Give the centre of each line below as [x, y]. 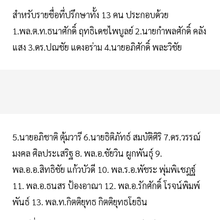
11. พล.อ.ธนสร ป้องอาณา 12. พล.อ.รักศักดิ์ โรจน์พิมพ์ [106, 186]
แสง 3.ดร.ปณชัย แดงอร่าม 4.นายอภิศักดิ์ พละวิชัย [97, 47]
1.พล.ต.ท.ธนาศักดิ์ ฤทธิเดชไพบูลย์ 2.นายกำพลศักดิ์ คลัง [109, 31]
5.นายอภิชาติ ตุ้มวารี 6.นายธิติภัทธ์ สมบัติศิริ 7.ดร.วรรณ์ [106, 137]
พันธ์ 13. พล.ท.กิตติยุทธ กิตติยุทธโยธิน [81, 202]
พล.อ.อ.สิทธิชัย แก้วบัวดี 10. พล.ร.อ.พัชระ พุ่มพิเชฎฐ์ [104, 169]
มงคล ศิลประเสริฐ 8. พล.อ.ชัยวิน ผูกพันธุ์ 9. [87, 153]
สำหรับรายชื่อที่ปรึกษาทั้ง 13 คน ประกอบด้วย [90, 15]
